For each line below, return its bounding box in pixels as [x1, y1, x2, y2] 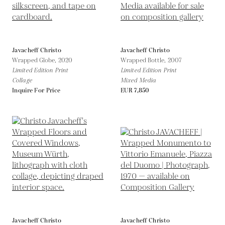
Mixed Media [121, 76, 156, 85]
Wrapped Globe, [12, 56, 58, 65]
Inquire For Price [12, 86, 61, 95]
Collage [12, 76, 32, 85]
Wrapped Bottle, [121, 56, 168, 65]
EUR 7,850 [121, 86, 150, 95]
